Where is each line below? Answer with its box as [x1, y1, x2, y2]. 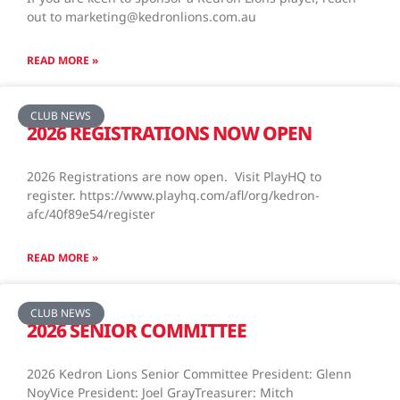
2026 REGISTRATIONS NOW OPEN [27, 120, 312, 146]
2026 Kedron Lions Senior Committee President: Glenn [27, 364, 352, 382]
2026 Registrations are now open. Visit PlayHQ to [27, 167, 321, 185]
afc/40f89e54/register [27, 204, 162, 222]
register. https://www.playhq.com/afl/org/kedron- [27, 186, 320, 204]
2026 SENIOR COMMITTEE [27, 317, 246, 343]
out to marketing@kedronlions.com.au [27, 7, 256, 25]
